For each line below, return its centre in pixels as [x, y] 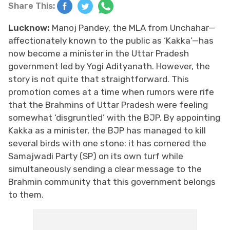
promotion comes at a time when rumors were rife [111, 92]
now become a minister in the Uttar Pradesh [99, 53]
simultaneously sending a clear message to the [105, 169]
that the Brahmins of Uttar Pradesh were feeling [108, 104]
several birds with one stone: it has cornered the [107, 143]
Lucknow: [30, 27]
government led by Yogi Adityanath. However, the [109, 66]
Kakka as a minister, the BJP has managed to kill [107, 130]
